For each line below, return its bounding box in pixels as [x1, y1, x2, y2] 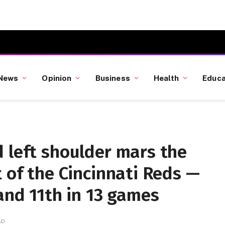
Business [95, 73, 130, 82]
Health [154, 73, 179, 82]
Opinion [42, 73, 72, 82]
